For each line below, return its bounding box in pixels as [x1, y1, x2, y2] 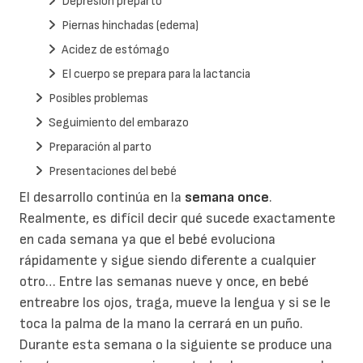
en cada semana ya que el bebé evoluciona [19, 230, 275, 248]
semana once [185, 188, 269, 206]
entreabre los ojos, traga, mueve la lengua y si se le [19, 293, 331, 311]
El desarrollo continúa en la [19, 188, 185, 206]
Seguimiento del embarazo [49, 114, 189, 130]
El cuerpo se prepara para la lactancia [62, 66, 250, 82]
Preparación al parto [49, 139, 152, 155]
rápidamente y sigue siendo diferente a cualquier [19, 251, 316, 269]
